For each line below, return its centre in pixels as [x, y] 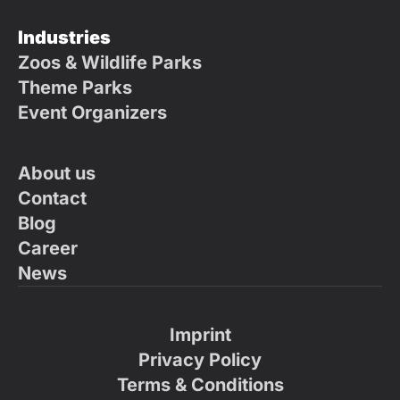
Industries [64, 38]
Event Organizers [92, 113]
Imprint [200, 335]
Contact [52, 199]
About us [57, 174]
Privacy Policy [200, 360]
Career [48, 249]
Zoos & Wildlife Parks [110, 63]
